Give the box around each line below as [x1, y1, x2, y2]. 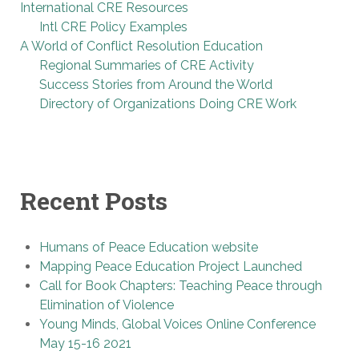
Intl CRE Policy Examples [39, 19, 188, 35]
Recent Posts [20, 184, 167, 217]
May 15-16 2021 [39, 336, 131, 352]
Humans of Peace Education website [39, 240, 258, 256]
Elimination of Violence [39, 297, 174, 313]
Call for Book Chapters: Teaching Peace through [39, 278, 322, 294]
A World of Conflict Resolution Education [20, 38, 263, 54]
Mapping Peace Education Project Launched [39, 259, 302, 275]
